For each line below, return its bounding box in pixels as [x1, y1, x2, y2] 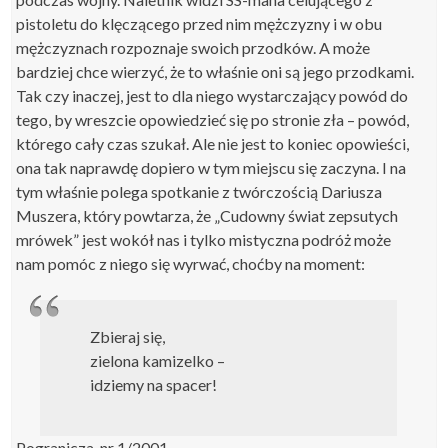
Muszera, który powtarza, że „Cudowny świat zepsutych [16, 205, 399, 225]
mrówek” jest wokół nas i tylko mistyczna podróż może [16, 229, 392, 249]
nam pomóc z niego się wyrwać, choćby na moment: [16, 253, 366, 273]
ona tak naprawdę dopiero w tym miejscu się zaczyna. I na [16, 157, 407, 177]
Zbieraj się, [90, 326, 166, 346]
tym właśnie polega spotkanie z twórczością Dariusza [16, 181, 383, 201]
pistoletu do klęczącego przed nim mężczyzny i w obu [16, 13, 383, 33]
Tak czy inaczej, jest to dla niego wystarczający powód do [16, 85, 409, 105]
